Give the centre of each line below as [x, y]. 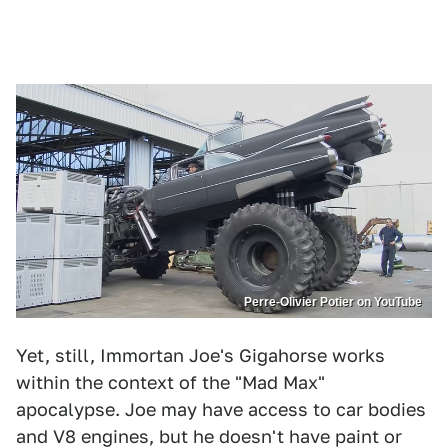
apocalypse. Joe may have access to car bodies [221, 410]
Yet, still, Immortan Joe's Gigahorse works [200, 356]
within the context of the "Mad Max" [170, 383]
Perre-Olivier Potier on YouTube [333, 302]
